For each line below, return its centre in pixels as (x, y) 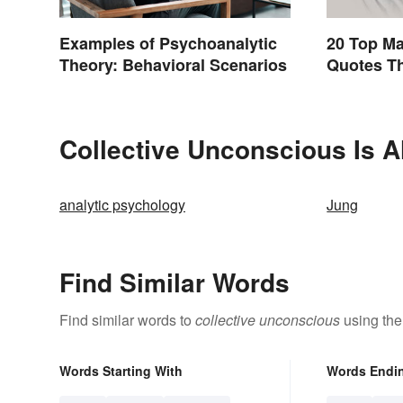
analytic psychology (122, 204)
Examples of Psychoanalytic (168, 43)
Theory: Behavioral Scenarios (173, 64)
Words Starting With (121, 370)
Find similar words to (127, 319)
